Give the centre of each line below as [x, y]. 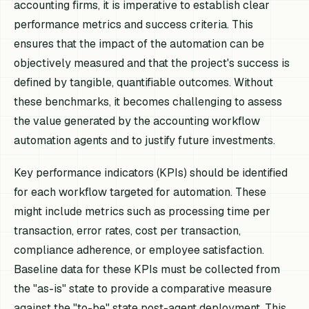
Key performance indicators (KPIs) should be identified [151, 173]
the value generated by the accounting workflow [137, 121]
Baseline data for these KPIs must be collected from [147, 270]
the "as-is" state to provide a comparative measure [143, 289]
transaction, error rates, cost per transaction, [128, 231]
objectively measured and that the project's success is [152, 63]
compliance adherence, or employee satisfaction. [139, 250]
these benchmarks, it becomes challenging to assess [148, 102]
